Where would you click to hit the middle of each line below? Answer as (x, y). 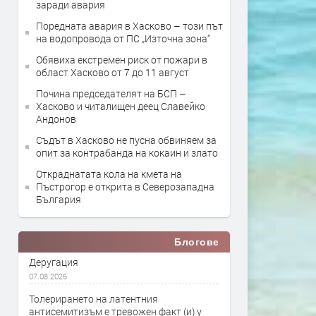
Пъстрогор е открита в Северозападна (125, 187)
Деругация (54, 262)
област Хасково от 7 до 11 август (113, 72)
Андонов (56, 119)
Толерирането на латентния (93, 299)
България (59, 199)
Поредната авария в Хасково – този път (129, 26)
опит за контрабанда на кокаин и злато (127, 153)
